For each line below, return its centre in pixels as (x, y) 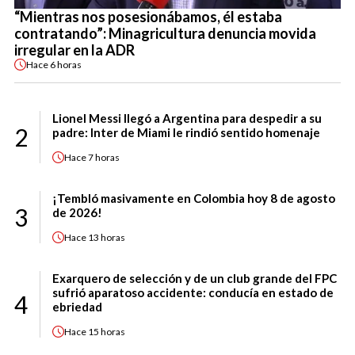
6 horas (66, 64)
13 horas (107, 237)
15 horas (107, 331)
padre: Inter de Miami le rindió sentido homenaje (186, 133)
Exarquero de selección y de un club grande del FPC (195, 279)
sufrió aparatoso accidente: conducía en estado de (193, 293)
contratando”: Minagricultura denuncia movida (165, 34)
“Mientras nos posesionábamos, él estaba (148, 17)
